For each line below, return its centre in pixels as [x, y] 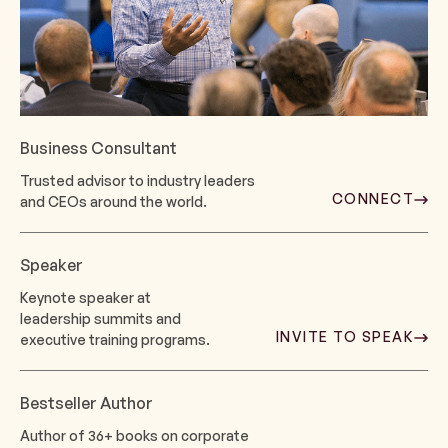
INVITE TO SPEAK [344, 337]
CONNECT [372, 199]
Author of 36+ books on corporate [134, 435]
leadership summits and [100, 318]
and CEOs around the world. [113, 201]
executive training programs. [115, 339]
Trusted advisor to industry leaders [137, 180]
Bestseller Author [86, 402]
